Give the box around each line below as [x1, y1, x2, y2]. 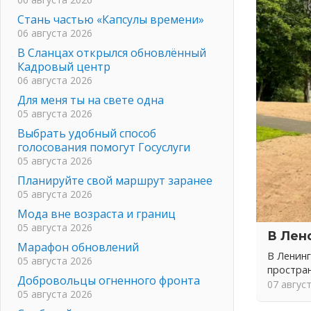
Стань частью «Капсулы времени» [17, 11, 204, 27]
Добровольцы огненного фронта [17, 272, 200, 288]
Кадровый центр [17, 58, 110, 74]
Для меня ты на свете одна [17, 92, 164, 108]
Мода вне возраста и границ [17, 205, 176, 221]
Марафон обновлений [17, 239, 139, 255]
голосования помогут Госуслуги [17, 139, 190, 155]
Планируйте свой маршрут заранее [17, 172, 212, 188]
